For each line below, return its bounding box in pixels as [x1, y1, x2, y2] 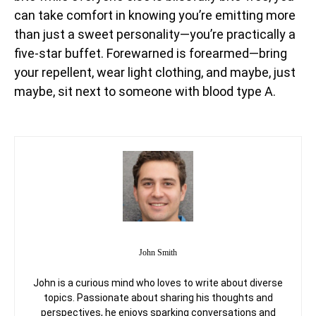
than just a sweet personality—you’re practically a [14, 26, 296, 42]
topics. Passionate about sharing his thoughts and [43, 291, 273, 303]
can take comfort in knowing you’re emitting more [14, 7, 296, 23]
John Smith [139, 247, 177, 257]
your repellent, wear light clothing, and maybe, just [14, 64, 296, 80]
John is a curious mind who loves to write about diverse [33, 276, 283, 288]
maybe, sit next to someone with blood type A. [14, 83, 276, 99]
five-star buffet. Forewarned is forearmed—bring [14, 45, 287, 61]
